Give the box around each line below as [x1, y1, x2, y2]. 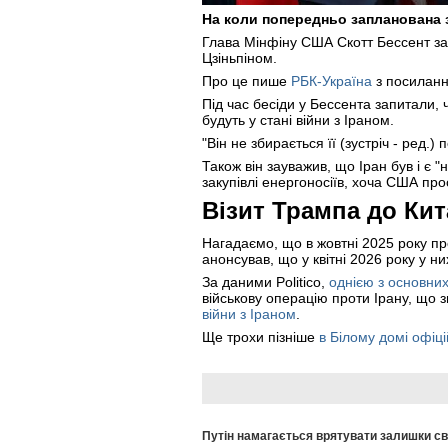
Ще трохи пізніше [202, 328, 319, 345]
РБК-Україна [291, 73, 372, 89]
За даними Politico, [202, 273, 329, 290]
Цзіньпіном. [202, 50, 277, 66]
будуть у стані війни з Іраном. [202, 112, 394, 128]
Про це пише [202, 73, 291, 89]
